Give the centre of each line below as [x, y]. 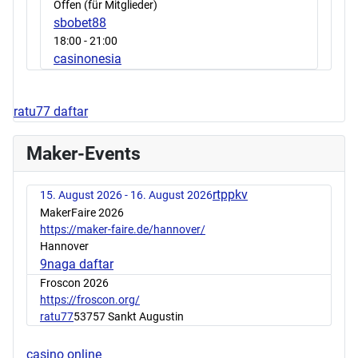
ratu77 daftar [51, 111]
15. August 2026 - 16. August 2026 [126, 195]
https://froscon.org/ [90, 299]
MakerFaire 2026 [82, 212]
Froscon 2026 [74, 282]
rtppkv [230, 194]
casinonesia [88, 58]
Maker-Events [84, 153]
